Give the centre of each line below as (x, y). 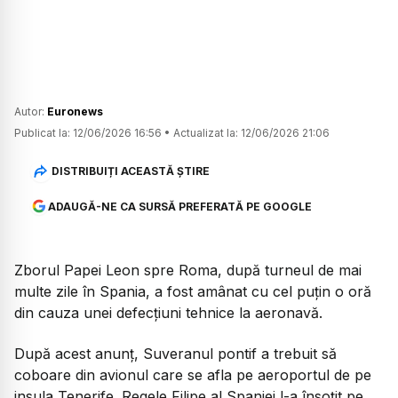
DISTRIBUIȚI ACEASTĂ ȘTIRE (130, 171)
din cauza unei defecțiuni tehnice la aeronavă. (168, 312)
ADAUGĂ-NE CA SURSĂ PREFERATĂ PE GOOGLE (179, 206)
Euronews (75, 111)
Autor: (31, 111)
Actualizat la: (206, 132)
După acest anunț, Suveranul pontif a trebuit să (175, 354)
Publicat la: (42, 132)
